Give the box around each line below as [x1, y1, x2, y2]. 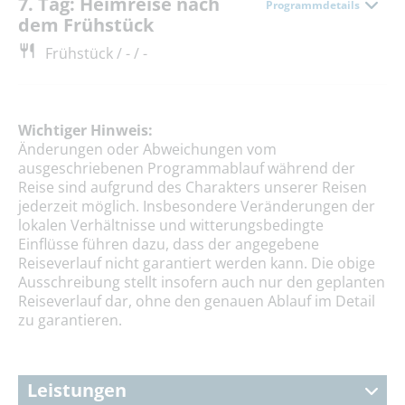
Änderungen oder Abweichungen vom [18, 138, 277, 159]
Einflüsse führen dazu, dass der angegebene [18, 233, 319, 254]
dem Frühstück [18, 12, 154, 37]
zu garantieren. [18, 309, 122, 330]
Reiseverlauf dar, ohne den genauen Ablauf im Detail [18, 290, 375, 311]
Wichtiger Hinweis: [18, 119, 153, 140]
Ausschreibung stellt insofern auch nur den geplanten [18, 271, 385, 292]
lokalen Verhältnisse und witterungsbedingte [18, 214, 324, 235]
